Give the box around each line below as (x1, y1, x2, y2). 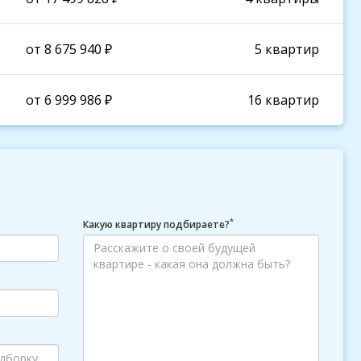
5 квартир (255, 40, 319, 58)
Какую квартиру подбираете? (82, 218, 230, 231)
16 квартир (247, 91, 319, 109)
